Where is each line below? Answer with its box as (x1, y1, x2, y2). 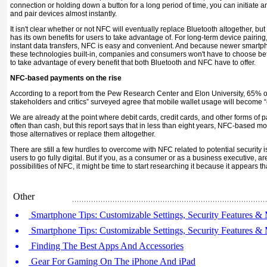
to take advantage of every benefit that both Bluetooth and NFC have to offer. (10, 58, 256, 67)
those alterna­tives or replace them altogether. (10, 130, 156, 139)
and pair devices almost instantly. (10, 10, 117, 18)
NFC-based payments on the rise (10, 74, 122, 83)
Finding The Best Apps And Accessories (29, 241, 184, 251)
